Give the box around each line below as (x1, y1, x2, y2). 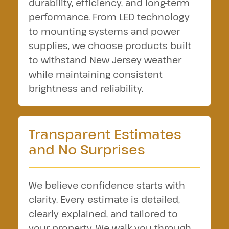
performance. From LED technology (28, 11, 190, 23)
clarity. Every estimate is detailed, (28, 193, 180, 205)
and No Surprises (28, 140, 145, 158)
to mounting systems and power (28, 25, 180, 37)
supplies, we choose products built (28, 39, 191, 52)
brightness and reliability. (28, 82, 143, 95)
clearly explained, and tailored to (28, 208, 178, 220)
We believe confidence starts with (28, 179, 185, 191)
